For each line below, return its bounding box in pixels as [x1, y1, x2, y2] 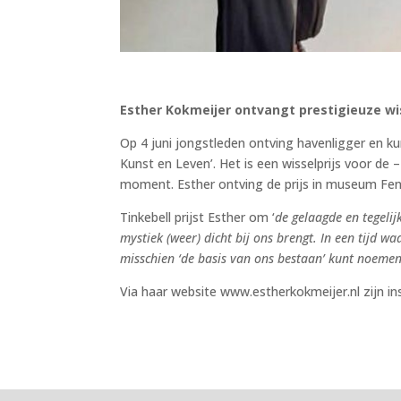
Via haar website [120, 283, 221, 301]
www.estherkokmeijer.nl [220, 283, 361, 301]
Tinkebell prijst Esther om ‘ [120, 209, 276, 226]
